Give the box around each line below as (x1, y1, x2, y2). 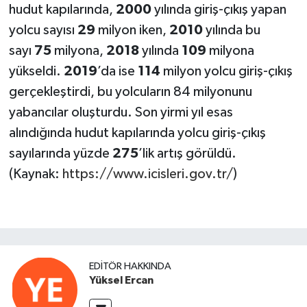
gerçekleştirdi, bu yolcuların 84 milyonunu (8, 84, 252, 99)
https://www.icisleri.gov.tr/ (62, 167, 233, 181)
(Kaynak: (8, 167, 62, 181)
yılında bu (205, 23, 260, 37)
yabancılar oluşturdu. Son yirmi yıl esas (8, 105, 233, 119)
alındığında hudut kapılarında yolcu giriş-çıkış (8, 125, 266, 140)
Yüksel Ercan (89, 274, 153, 286)
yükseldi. (8, 64, 64, 78)
